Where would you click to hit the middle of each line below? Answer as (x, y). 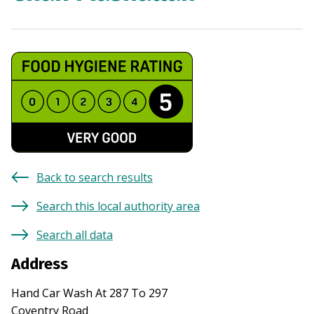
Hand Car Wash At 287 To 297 (89, 293)
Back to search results (95, 178)
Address (40, 264)
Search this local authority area (118, 206)
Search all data (75, 235)
